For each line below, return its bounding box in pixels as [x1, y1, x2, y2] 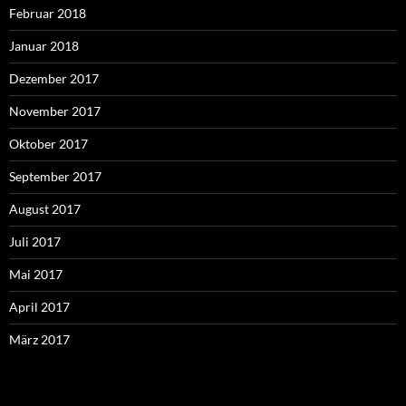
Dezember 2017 [9, 70, 99, 86]
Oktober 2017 [9, 135, 88, 151]
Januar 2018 [9, 37, 79, 53]
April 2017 [9, 298, 70, 314]
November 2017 [9, 102, 101, 119]
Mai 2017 [9, 266, 63, 282]
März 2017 [9, 331, 70, 347]
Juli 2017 [9, 233, 61, 249]
